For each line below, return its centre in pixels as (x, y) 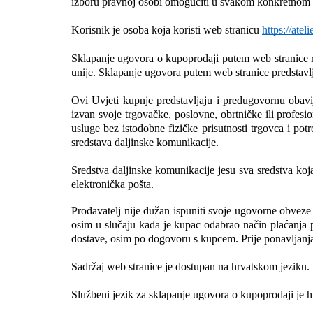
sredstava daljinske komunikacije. (145, 142)
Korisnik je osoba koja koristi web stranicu (167, 29)
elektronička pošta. (112, 184)
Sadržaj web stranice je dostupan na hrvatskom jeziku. (190, 266)
